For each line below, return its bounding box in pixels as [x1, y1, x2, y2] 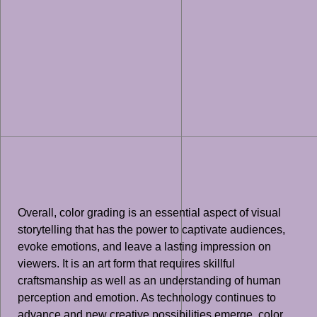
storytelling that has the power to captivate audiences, [18, 224, 285, 236]
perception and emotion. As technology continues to [18, 292, 276, 304]
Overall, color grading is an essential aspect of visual [18, 207, 281, 219]
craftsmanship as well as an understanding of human [18, 275, 281, 287]
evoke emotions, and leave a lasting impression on [18, 241, 271, 253]
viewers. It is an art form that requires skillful [18, 258, 235, 270]
